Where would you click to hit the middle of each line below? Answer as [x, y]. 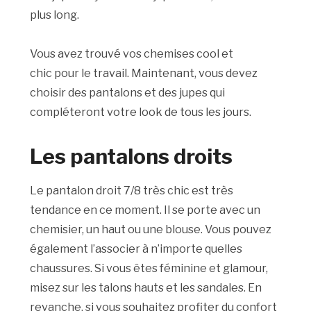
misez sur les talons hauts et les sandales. [138, 288]
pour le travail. [91, 74]
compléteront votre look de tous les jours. [141, 112]
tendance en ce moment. [96, 210]
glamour [245, 269]
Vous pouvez [237, 230]
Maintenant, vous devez [194, 74]
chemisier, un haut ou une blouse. [117, 230]
